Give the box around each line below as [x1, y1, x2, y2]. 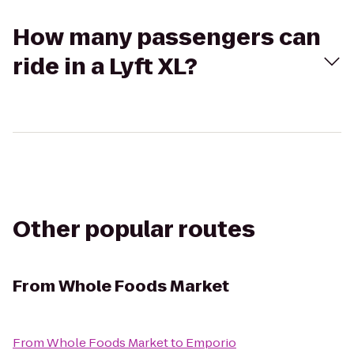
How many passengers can [13, 22, 321, 53]
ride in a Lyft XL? [13, 51, 198, 82]
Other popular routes [13, 214, 255, 245]
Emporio [186, 334, 236, 351]
